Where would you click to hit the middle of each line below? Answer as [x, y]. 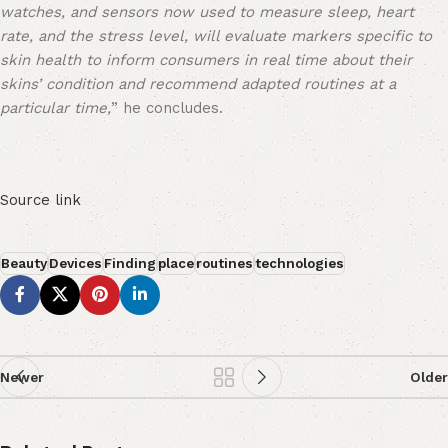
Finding [130, 263]
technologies [299, 263]
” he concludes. [167, 108]
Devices [75, 263]
